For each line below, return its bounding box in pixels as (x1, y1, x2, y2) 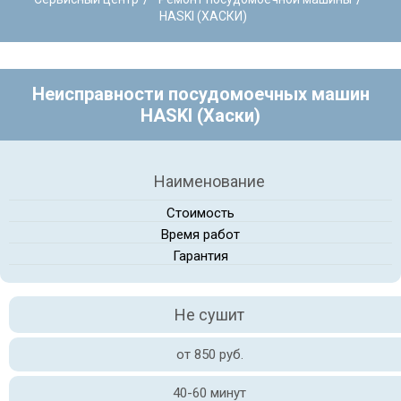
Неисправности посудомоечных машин (31, 83, 370, 105)
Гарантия (173, 248, 228, 264)
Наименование (154, 172, 265, 191)
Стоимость (166, 205, 235, 221)
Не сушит (175, 305, 244, 324)
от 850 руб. (175, 346, 243, 363)
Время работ (161, 226, 240, 243)
